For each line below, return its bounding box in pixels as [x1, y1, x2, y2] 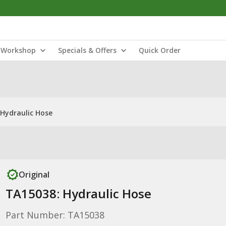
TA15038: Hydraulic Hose [5, 185, 151, 202]
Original [18, 169, 49, 180]
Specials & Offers [58, 45, 117, 55]
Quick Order [139, 45, 181, 55]
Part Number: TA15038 [5, 209, 104, 221]
